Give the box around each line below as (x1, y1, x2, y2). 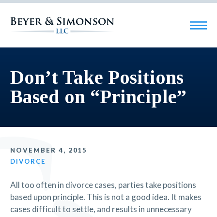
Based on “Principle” (10, 85, 186, 108)
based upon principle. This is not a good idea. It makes (10, 192, 201, 202)
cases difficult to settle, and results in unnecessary (10, 204, 192, 215)
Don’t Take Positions (10, 66, 184, 88)
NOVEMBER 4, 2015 (10, 146, 88, 155)
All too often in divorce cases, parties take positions (10, 180, 196, 190)
